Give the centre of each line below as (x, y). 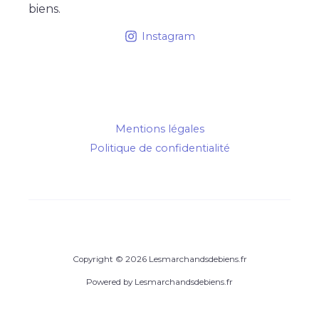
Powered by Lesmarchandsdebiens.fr (159, 282)
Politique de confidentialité (159, 148)
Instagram (168, 37)
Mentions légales (159, 129)
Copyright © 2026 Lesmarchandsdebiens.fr (159, 259)
